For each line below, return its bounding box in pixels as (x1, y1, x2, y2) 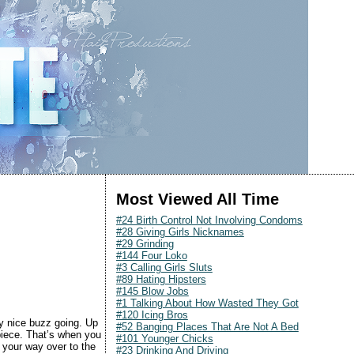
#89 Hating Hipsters (115, 273, 206, 285)
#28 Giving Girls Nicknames (115, 225, 244, 238)
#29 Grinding (115, 237, 174, 250)
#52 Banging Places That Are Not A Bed (115, 320, 299, 333)
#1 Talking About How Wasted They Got (115, 296, 299, 309)
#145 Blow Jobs (115, 284, 189, 297)
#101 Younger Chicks (115, 332, 213, 345)
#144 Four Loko (115, 249, 187, 262)
